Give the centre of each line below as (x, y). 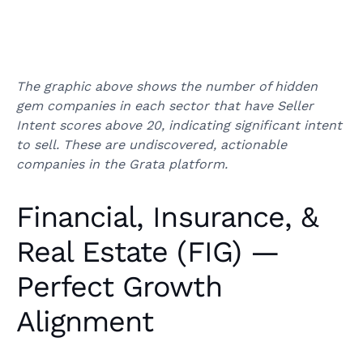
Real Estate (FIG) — (148, 252)
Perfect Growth (119, 287)
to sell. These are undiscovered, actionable (152, 145)
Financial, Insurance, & (167, 218)
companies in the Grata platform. (122, 164)
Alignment (85, 322)
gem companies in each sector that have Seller (165, 106)
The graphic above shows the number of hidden (167, 87)
